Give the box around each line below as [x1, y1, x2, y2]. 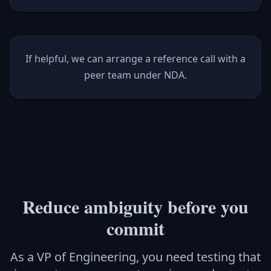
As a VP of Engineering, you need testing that [10, 249, 261, 265]
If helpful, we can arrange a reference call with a [25, 52, 246, 65]
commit [106, 215, 165, 241]
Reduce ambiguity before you [22, 193, 249, 220]
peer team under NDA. [84, 68, 187, 82]
